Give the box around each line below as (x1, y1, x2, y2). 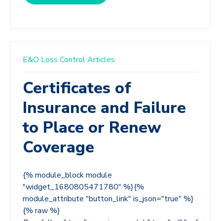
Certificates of (23, 77, 131, 99)
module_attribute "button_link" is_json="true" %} (23, 193, 194, 205)
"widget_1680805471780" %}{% (23, 182, 144, 193)
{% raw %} (23, 205, 60, 217)
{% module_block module (23, 170, 112, 181)
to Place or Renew (23, 117, 161, 139)
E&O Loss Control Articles (23, 54, 115, 66)
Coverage (23, 137, 94, 158)
